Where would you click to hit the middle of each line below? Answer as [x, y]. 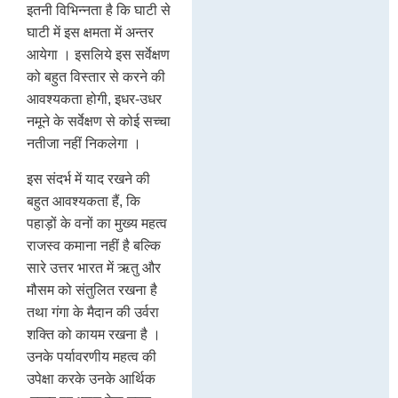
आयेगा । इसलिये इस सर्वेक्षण [98, 55]
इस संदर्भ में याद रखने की [88, 179]
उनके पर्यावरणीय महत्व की [92, 356]
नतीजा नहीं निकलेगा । [84, 144]
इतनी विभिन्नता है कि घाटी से [99, 11]
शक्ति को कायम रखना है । [94, 334]
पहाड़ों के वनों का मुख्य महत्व [97, 223]
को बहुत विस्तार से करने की [96, 77]
